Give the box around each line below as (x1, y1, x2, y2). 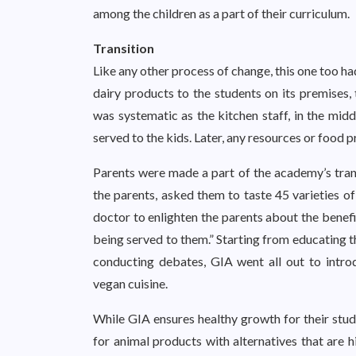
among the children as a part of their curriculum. (93, 6, 352, 21)
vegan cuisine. (93, 276, 170, 291)
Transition (93, 41, 154, 56)
